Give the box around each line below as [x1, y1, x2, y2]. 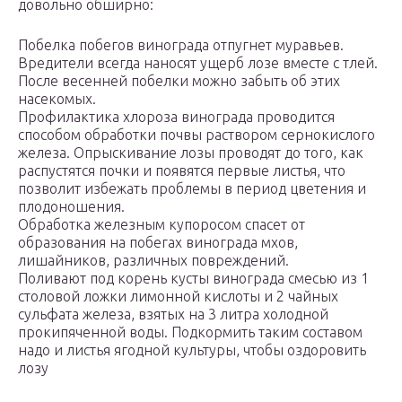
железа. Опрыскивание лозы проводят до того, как [18, 144, 363, 162]
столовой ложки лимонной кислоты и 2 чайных [18, 288, 338, 305]
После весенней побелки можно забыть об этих [18, 73, 340, 90]
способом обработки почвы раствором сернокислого [18, 127, 375, 144]
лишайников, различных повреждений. [18, 252, 289, 269]
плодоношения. [18, 198, 125, 215]
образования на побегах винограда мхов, [18, 234, 298, 251]
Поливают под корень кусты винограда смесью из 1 [18, 270, 369, 287]
